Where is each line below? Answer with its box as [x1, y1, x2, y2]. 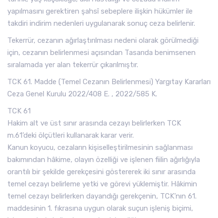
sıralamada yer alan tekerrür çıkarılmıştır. [7, 60, 138, 69]
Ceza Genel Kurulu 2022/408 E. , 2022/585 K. [7, 90, 157, 98]
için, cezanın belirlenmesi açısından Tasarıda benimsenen [7, 48, 196, 57]
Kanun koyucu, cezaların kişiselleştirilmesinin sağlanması [7, 143, 193, 152]
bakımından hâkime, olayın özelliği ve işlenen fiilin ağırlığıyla [7, 155, 200, 164]
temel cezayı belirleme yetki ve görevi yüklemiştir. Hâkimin [7, 180, 197, 188]
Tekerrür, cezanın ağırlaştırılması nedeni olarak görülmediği [7, 36, 199, 45]
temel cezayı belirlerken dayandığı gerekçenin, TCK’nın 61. [7, 192, 197, 200]
